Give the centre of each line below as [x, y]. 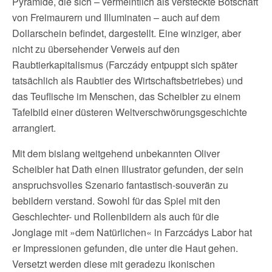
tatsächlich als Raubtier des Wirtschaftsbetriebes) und [127, 80]
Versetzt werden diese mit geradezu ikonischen [114, 263]
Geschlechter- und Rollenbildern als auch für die [116, 216]
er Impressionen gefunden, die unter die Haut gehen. [125, 248]
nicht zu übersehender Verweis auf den [96, 49]
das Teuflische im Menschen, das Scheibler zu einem [126, 96]
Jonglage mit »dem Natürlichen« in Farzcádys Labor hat [132, 232]
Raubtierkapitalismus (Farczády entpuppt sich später [125, 64]
